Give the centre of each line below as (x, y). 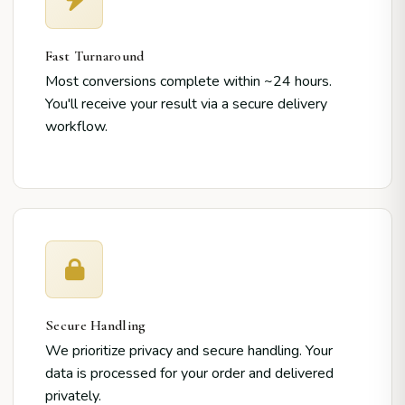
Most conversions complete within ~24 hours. (188, 81)
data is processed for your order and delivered (189, 373)
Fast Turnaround (95, 56)
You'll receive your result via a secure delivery (186, 104)
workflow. (76, 127)
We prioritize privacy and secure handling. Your (189, 351)
